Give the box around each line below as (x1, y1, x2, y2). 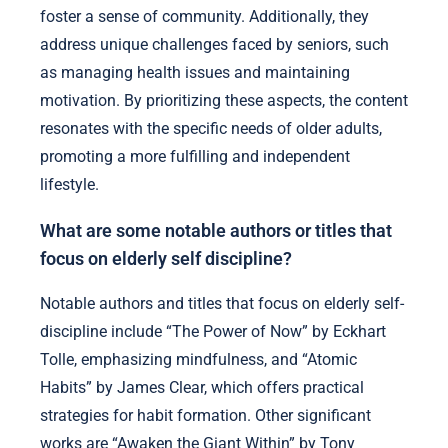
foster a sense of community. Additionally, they (40, 7, 369, 27)
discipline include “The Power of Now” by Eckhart (40, 322, 386, 342)
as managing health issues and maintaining (40, 63, 350, 83)
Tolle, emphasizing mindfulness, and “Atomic (40, 350, 357, 370)
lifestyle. (40, 175, 99, 195)
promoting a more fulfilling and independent (40, 147, 350, 167)
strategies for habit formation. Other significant (40, 406, 371, 426)
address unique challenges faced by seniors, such (40, 35, 389, 55)
